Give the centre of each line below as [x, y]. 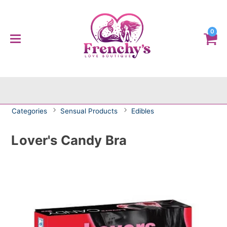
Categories [30, 111]
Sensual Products [89, 111]
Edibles [142, 111]
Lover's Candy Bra [69, 140]
